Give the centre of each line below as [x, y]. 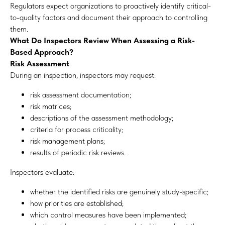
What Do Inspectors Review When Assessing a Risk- [102, 40]
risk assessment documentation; [81, 95]
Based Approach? [42, 52]
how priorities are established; [77, 203]
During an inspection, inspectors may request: [83, 75]
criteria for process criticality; [77, 129]
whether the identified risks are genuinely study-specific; [119, 192]
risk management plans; [68, 141]
